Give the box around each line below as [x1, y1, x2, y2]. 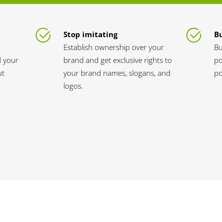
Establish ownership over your [63, 42, 165, 52]
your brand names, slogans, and [63, 68, 171, 78]
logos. [63, 81, 84, 91]
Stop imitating [63, 29, 118, 39]
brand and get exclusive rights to [63, 55, 172, 65]
